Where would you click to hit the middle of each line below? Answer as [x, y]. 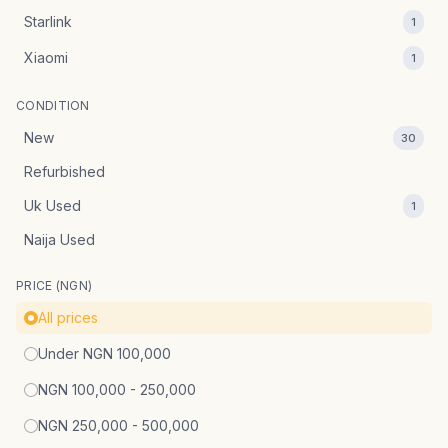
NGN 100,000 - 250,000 [117, 389]
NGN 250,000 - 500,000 [118, 425]
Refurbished [64, 171]
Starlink [48, 21]
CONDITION [53, 105]
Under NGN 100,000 [104, 353]
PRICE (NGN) [54, 285]
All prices [68, 317]
